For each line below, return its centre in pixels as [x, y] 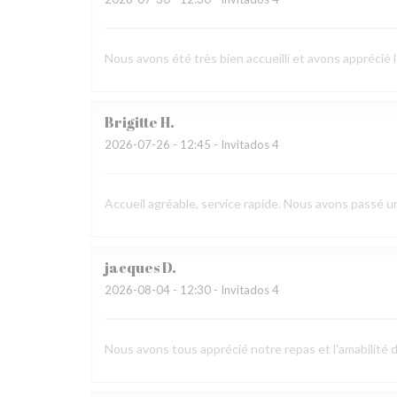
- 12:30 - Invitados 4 [225, 290]
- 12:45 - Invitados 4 [225, 144]
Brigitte [131, 122]
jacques [132, 268]
